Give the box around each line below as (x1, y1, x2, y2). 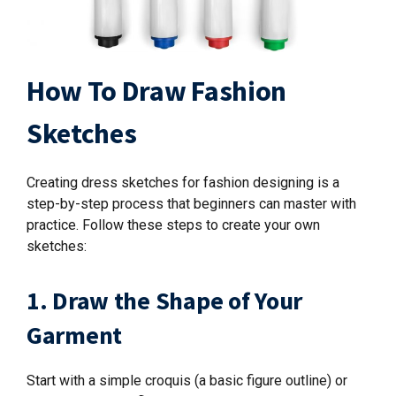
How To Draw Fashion (27, 72, 286, 109)
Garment (27, 318, 123, 351)
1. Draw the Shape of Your (27, 284, 302, 316)
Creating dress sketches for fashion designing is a (27, 173, 339, 191)
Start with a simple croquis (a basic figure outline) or (27, 371, 347, 389)
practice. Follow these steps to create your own (27, 216, 320, 233)
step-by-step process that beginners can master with (27, 194, 356, 212)
